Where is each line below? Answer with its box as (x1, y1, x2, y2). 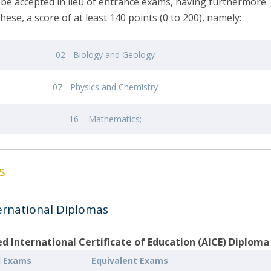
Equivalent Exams (91, 255, 169, 266)
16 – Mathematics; (69, 113, 142, 125)
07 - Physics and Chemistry (53, 81, 158, 93)
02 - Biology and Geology (56, 49, 155, 60)
